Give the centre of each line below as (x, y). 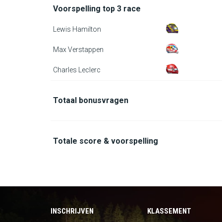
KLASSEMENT (169, 211)
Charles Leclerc (77, 70)
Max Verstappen (78, 50)
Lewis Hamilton (77, 29)
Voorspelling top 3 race (97, 9)
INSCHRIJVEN (72, 211)
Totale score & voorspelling (106, 141)
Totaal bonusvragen (91, 100)
